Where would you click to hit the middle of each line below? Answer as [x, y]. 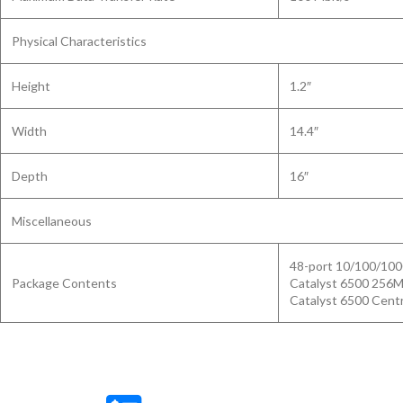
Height [31, 86]
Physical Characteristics [79, 41]
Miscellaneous [52, 221]
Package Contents [64, 283]
